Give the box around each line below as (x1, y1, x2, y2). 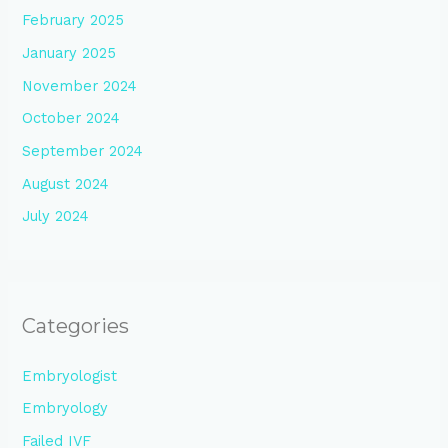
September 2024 (22, 141, 144, 160)
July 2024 (22, 207, 90, 226)
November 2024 (22, 76, 138, 95)
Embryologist (22, 366, 118, 385)
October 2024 (22, 109, 121, 128)
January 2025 (22, 44, 117, 63)
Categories (22, 314, 130, 339)
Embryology (22, 399, 109, 418)
